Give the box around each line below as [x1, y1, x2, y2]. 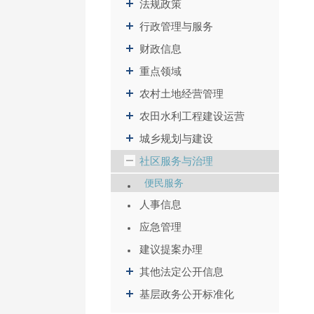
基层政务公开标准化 [139, 288, 234, 300]
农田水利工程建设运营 [139, 110, 245, 122]
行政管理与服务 [139, 20, 213, 32]
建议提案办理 [139, 243, 203, 255]
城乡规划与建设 [139, 132, 213, 144]
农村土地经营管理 [139, 88, 224, 100]
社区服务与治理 [139, 155, 213, 167]
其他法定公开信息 [139, 266, 224, 278]
